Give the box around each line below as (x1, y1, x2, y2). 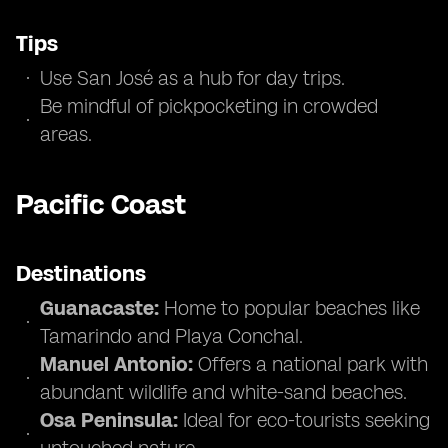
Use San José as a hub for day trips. (40, 66, 345, 90)
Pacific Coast (16, 187, 186, 221)
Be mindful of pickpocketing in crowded (40, 94, 378, 118)
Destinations (16, 260, 146, 287)
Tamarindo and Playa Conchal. (40, 324, 303, 348)
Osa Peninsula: (40, 408, 178, 432)
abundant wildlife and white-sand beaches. (40, 380, 407, 404)
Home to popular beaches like (159, 296, 420, 320)
